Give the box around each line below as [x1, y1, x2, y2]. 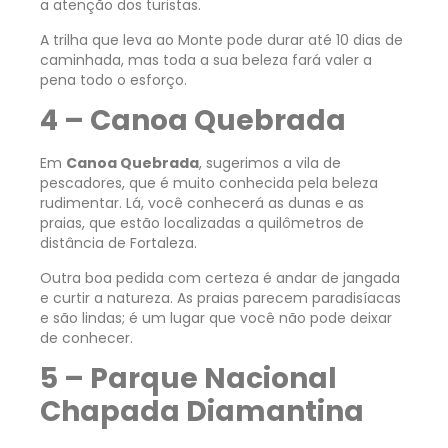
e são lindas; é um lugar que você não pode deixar [40, 307, 392, 328]
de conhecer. [40, 327, 133, 348]
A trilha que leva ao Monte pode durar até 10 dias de [40, 29, 403, 50]
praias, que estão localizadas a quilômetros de [40, 213, 364, 234]
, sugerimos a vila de [199, 153, 341, 174]
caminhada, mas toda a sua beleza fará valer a [40, 49, 372, 70]
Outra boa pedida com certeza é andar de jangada [40, 267, 400, 288]
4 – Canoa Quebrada [40, 101, 346, 141]
